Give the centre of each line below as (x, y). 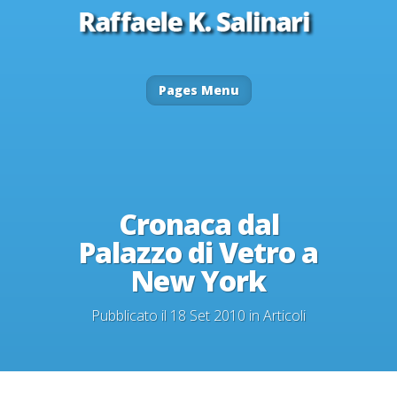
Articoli (284, 315)
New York (198, 280)
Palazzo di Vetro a (198, 252)
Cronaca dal (198, 223)
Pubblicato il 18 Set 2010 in (177, 315)
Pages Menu (198, 90)
